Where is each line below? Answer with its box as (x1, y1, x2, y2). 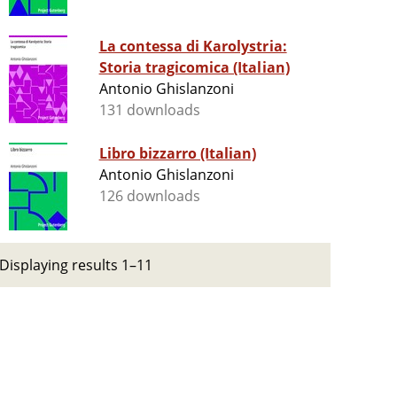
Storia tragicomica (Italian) (98, 58, 290, 78)
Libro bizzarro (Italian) (98, 144, 257, 164)
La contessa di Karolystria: (98, 36, 287, 57)
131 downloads (98, 100, 201, 121)
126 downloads (98, 186, 201, 206)
